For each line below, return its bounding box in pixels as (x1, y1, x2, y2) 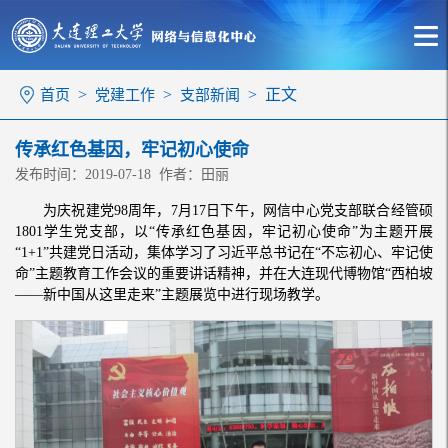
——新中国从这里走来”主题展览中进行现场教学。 (15, 287, 329, 302)
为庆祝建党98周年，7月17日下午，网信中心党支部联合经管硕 (43, 203, 433, 218)
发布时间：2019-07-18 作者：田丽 (15, 167, 229, 182)
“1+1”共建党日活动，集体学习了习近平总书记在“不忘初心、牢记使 (15, 245, 433, 260)
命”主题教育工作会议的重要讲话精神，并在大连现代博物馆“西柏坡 (15, 266, 433, 281)
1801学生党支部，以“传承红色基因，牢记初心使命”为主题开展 (15, 224, 433, 239)
